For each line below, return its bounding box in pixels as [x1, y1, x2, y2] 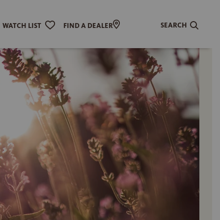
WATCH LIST [2, 21, 41, 30]
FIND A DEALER [63, 21, 113, 30]
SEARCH [161, 21, 188, 29]
